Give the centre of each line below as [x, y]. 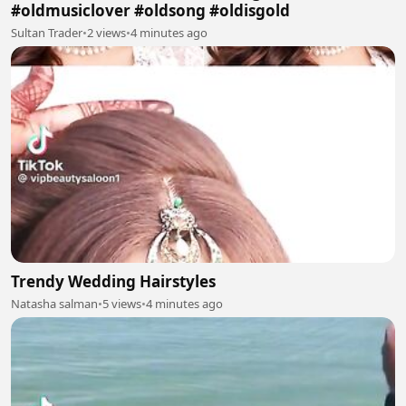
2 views [106, 33]
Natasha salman [54, 303]
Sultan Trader [47, 33]
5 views [122, 303]
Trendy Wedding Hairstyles [113, 281]
